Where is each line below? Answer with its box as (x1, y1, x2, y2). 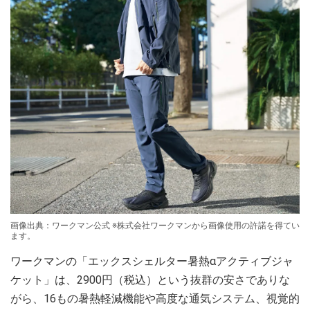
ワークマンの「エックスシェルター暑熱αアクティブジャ (10, 254, 293, 268)
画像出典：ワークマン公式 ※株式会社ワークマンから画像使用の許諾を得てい (10, 220, 300, 230)
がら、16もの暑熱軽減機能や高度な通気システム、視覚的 (10, 291, 300, 305)
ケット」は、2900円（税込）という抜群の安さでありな (10, 273, 290, 286)
